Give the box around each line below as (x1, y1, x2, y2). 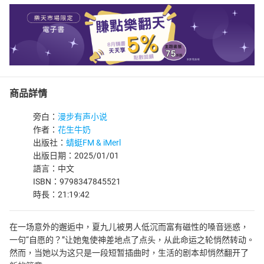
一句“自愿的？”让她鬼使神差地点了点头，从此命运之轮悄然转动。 (9, 235, 255, 245)
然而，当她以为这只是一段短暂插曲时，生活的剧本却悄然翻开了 (9, 248, 249, 258)
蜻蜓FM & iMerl (66, 138, 121, 147)
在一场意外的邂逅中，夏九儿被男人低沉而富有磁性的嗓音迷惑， (9, 222, 249, 232)
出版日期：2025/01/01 (33, 151, 119, 160)
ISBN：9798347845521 (33, 177, 121, 186)
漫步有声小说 (58, 112, 107, 121)
